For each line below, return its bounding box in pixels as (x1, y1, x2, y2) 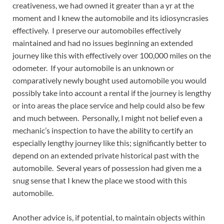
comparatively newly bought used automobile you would (12, 75, 206, 85)
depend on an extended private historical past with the (12, 150, 199, 160)
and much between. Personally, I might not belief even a (12, 112, 202, 122)
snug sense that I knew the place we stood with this (12, 175, 187, 185)
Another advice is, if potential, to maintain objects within (12, 212, 205, 222)
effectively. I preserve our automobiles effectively (12, 25, 181, 35)
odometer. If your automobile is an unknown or (12, 62, 174, 72)
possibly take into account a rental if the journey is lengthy (12, 87, 211, 97)
